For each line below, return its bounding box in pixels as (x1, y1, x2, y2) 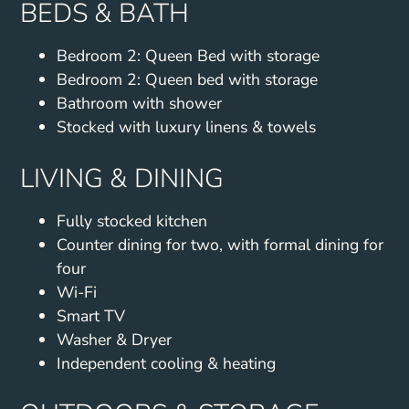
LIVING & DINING (20, 160, 225, 196)
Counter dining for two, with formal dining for (57, 233, 384, 256)
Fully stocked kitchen (57, 209, 208, 232)
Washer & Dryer (57, 328, 173, 351)
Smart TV (57, 304, 126, 327)
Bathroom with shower (57, 92, 223, 115)
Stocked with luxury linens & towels (57, 116, 317, 139)
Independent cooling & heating (57, 351, 277, 374)
